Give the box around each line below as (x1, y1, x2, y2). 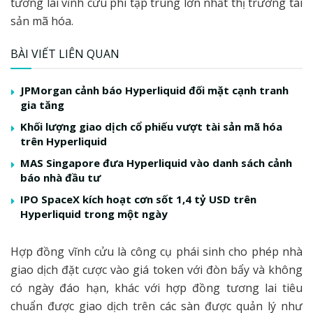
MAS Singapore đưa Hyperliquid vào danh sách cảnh (20, 155, 292, 170)
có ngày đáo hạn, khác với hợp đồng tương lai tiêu (10, 279, 303, 296)
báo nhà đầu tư (20, 170, 101, 184)
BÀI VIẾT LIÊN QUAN (10, 45, 119, 61)
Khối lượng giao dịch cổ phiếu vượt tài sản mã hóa (20, 119, 282, 133)
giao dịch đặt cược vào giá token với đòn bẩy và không (10, 261, 303, 277)
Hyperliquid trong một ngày (20, 206, 168, 221)
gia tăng (20, 97, 64, 112)
